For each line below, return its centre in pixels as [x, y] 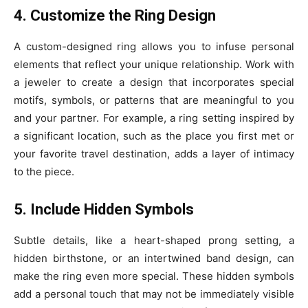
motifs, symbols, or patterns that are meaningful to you [154, 100]
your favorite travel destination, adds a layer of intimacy [154, 153]
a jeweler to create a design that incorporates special [154, 82]
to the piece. [44, 171]
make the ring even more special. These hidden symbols [154, 276]
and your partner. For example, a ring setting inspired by [154, 118]
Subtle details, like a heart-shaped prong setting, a [154, 240]
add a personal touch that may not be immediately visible [154, 294]
